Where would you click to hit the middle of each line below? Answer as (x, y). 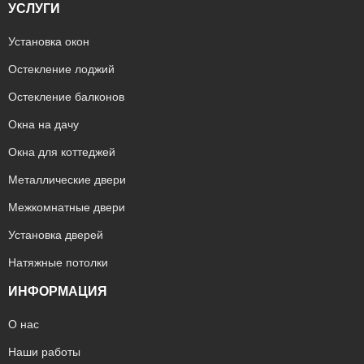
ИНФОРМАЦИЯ (58, 291)
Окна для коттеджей (62, 152)
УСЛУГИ (34, 9)
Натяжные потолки (58, 262)
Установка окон (49, 41)
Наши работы (44, 352)
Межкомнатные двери (67, 207)
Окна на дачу (43, 124)
